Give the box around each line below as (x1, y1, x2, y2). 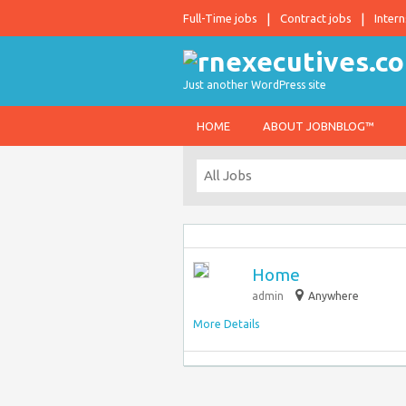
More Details (193, 318, 259, 330)
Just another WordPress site (183, 79, 326, 91)
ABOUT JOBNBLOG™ (263, 120, 374, 132)
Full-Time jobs (183, 12, 257, 24)
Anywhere (308, 290, 359, 302)
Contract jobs (280, 12, 352, 24)
